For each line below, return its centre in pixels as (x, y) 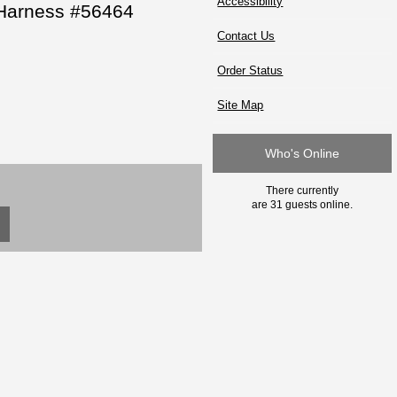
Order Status (250, 70)
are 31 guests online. (303, 204)
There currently (303, 190)
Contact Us (246, 35)
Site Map (241, 105)
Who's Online (303, 153)
